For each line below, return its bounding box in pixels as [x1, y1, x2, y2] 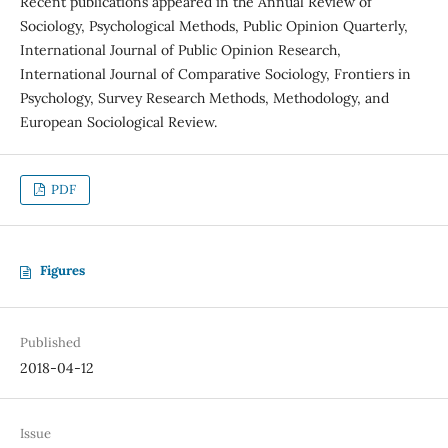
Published [19, 333, 81, 351]
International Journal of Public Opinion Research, [19, 41, 341, 60]
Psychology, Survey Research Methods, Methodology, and [19, 89, 389, 108]
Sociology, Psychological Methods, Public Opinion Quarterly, [19, 17, 408, 36]
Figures [39, 262, 85, 280]
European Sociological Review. [19, 113, 217, 132]
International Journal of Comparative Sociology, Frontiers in [19, 65, 411, 84]
